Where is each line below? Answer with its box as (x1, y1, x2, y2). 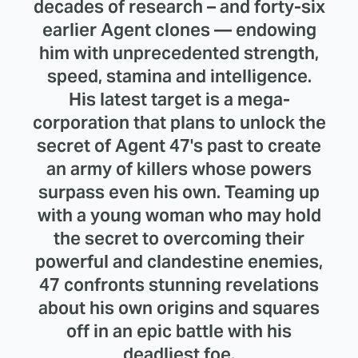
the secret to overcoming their (54, 227, 304, 250)
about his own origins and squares (38, 296, 320, 320)
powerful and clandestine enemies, (35, 250, 323, 273)
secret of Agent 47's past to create (37, 134, 321, 157)
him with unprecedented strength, (39, 42, 319, 65)
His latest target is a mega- (68, 88, 290, 111)
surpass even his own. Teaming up (38, 181, 320, 204)
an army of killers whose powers (46, 157, 312, 181)
